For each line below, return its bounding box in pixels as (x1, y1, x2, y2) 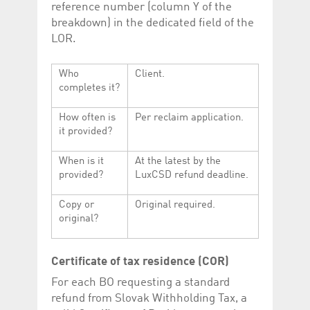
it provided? (59, 127, 112, 138)
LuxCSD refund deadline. (135, 170, 248, 181)
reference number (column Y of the (51, 1, 232, 14)
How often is (59, 113, 116, 124)
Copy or (59, 200, 94, 211)
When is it (59, 156, 104, 167)
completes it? (59, 83, 120, 94)
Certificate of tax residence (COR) (51, 256, 229, 268)
